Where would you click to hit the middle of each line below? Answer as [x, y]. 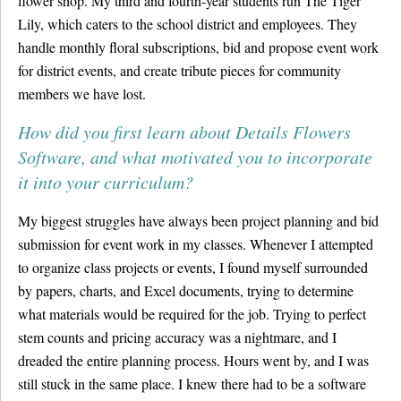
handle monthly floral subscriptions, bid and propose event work [198, 47]
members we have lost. [82, 94]
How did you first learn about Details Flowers [184, 132]
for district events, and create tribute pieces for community [179, 70]
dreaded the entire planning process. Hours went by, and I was [193, 360]
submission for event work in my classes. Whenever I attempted [196, 244]
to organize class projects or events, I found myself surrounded [193, 267]
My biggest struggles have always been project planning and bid [198, 221]
